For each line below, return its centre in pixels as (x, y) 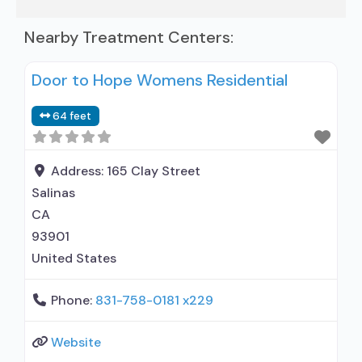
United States (74, 258)
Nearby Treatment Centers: (129, 37)
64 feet (72, 116)
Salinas (53, 193)
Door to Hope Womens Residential (160, 80)
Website (76, 342)
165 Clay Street (154, 171)
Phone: (73, 300)
